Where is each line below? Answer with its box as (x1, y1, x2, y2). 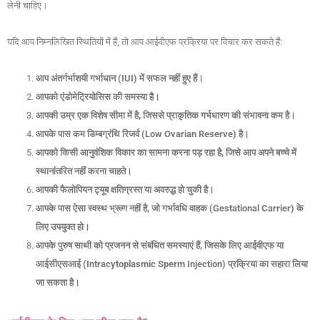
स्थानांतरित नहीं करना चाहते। (36, 166, 132, 177)
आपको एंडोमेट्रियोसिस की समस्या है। (36, 91, 160, 103)
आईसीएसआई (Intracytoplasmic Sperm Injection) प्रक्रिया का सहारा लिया (36, 259, 308, 270)
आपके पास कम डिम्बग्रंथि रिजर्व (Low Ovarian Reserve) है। (36, 129, 249, 140)
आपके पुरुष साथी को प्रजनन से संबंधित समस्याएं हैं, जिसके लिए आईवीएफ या (36, 240, 284, 251)
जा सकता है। (36, 277, 80, 289)
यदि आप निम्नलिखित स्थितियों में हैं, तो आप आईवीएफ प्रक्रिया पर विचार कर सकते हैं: (7, 36, 282, 48)
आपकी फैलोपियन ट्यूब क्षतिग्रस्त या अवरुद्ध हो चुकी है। (36, 184, 214, 196)
